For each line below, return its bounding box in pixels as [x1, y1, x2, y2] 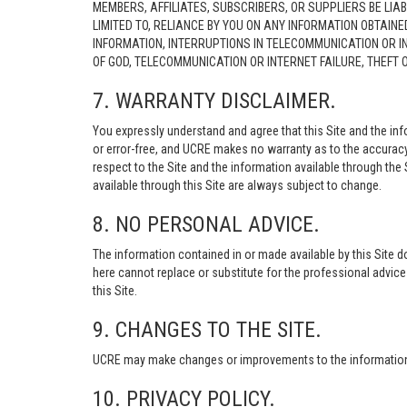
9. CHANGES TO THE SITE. [93, 317, 322, 342]
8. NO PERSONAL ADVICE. [93, 212, 320, 237]
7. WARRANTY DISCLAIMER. [93, 88, 336, 114]
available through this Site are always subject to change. [93, 178, 382, 193]
